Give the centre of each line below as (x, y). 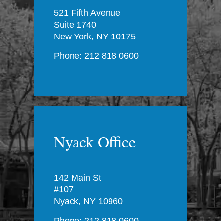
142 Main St (77, 177)
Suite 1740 (75, 24)
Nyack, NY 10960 (88, 201)
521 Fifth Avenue (87, 13)
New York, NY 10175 (95, 36)
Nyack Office (95, 141)
